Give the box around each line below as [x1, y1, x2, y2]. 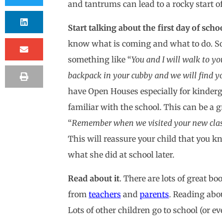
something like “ [67, 55, 131, 64]
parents [139, 189, 169, 199]
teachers [88, 189, 121, 199]
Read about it [67, 173, 119, 183]
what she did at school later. [67, 150, 174, 160]
